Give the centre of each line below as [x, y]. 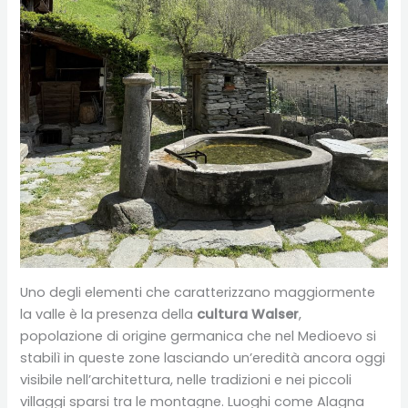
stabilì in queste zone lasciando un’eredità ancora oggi [203, 357]
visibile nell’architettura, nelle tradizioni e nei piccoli [186, 379]
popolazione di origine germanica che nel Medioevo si [199, 336]
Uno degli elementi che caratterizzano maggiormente [198, 292]
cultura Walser [248, 314]
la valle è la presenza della [109, 314]
